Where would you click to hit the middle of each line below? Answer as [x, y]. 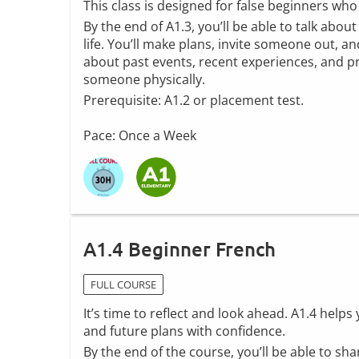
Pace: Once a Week [140, 135]
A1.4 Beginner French [179, 248]
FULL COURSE [123, 284]
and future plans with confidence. [184, 331]
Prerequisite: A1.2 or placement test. [194, 100]
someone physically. [144, 79]
